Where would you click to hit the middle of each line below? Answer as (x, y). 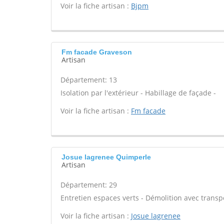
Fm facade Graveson (97, 52)
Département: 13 (89, 80)
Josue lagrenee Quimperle (106, 157)
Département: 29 (89, 185)
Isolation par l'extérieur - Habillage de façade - (138, 93)
